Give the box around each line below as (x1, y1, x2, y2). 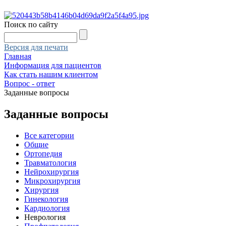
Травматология (24, 158, 76, 167)
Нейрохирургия (24, 167, 79, 176)
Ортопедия (24, 149, 62, 158)
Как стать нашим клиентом (4, 70, 98, 79)
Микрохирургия (24, 176, 80, 185)
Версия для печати (4, 43, 68, 51)
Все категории (24, 131, 74, 140)
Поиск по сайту (4, 20, 58, 29)
